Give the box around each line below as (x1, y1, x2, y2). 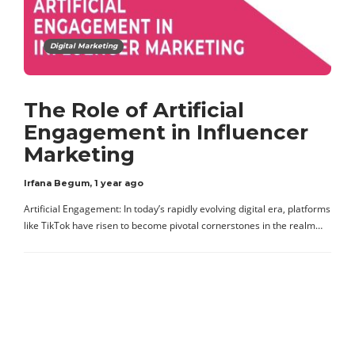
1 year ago (94, 177, 143, 189)
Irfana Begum (24, 177, 90, 189)
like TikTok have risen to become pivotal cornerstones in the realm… (24, 218, 323, 232)
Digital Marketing (50, 40, 117, 50)
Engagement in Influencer (24, 119, 308, 145)
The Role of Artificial (24, 97, 244, 123)
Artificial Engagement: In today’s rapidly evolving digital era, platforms (24, 201, 330, 216)
